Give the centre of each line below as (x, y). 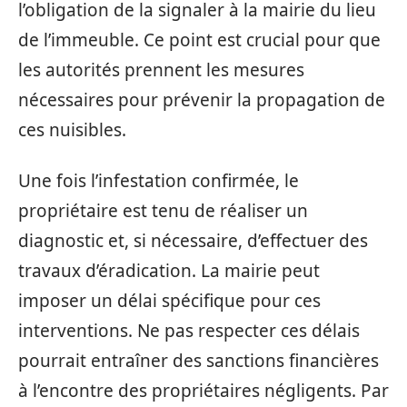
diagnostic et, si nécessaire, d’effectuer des (193, 240)
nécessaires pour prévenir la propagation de (202, 100)
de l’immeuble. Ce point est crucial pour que (199, 40)
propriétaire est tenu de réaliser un (163, 210)
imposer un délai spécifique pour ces (169, 300)
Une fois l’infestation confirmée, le (159, 180)
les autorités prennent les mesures (161, 70)
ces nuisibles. (72, 130)
